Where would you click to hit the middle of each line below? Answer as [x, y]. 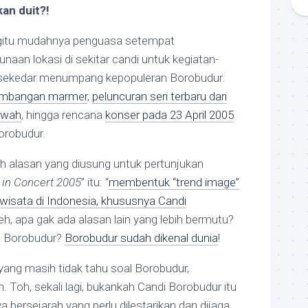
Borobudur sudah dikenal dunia [141, 238]
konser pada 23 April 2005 [169, 115]
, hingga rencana [63, 115]
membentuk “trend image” [174, 182]
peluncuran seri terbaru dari [159, 96]
